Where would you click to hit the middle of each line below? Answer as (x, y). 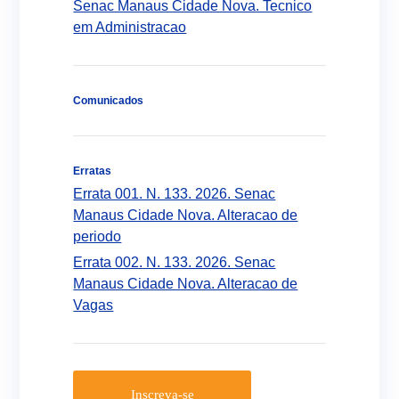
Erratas (93, 171)
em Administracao (130, 27)
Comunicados (109, 101)
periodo (98, 236)
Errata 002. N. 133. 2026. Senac (175, 262)
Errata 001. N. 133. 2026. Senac (175, 194)
